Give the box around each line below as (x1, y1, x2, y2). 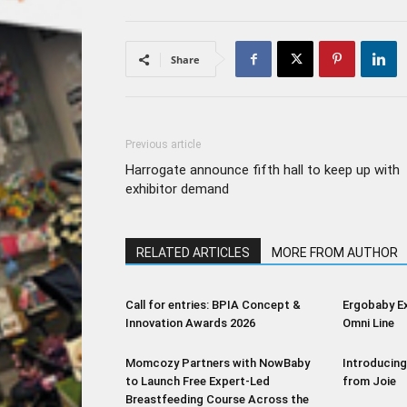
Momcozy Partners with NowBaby (125, 356, 310, 370)
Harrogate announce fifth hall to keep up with (125, 162, 400, 178)
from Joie (342, 374, 396, 388)
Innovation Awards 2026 (125, 316, 255, 330)
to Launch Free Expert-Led (125, 374, 270, 388)
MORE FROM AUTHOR (272, 245, 398, 260)
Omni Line (342, 316, 394, 330)
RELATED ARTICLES (136, 245, 250, 260)
